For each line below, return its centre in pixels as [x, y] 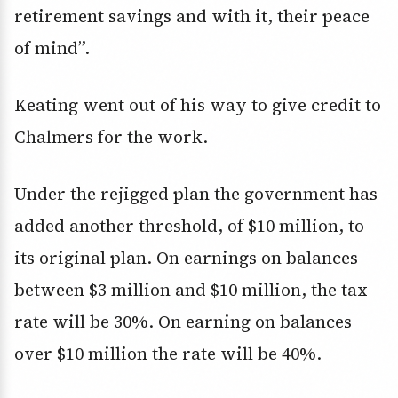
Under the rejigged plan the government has [196, 194]
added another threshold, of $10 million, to [189, 226]
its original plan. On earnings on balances [186, 258]
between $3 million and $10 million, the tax [191, 290]
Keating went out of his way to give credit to [198, 105]
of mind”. [52, 48]
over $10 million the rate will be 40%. [168, 354]
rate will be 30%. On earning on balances [183, 322]
